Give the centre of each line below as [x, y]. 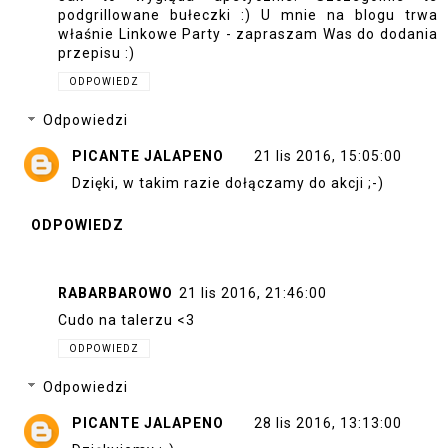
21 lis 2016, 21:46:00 [253, 293]
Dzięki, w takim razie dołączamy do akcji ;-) [228, 182]
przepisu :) [96, 53]
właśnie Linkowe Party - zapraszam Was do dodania [248, 34]
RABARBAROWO [115, 293]
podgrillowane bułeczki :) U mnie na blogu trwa [248, 15]
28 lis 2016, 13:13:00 [328, 422]
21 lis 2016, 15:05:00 [328, 155]
